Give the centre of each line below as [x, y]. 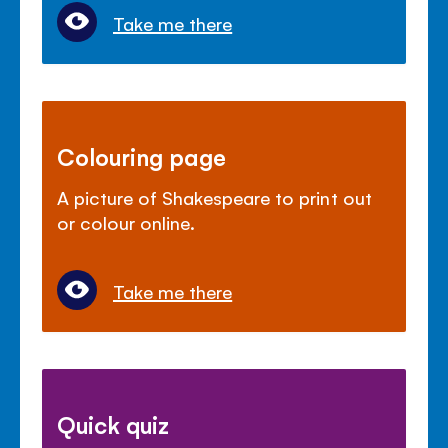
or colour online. [126, 222]
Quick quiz [113, 424]
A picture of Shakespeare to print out [214, 197]
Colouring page [142, 156]
